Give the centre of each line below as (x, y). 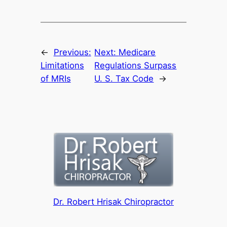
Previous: (72, 52)
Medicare (137, 52)
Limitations (62, 66)
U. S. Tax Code (124, 79)
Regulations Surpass (136, 66)
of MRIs (55, 79)
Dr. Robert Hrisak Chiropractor (113, 201)
